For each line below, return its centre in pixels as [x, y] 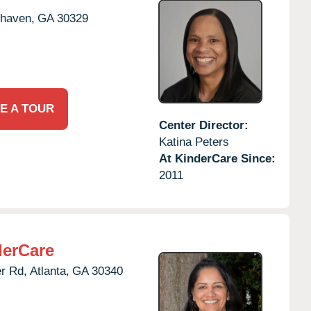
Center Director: [203, 125]
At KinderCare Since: [217, 158]
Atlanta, [50, 271]
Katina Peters [194, 142]
